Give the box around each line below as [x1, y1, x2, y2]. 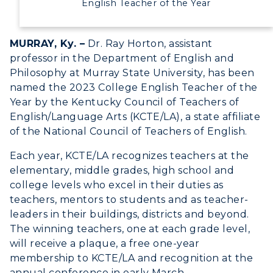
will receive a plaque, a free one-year [10, 237, 200, 249]
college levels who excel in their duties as [10, 179, 224, 191]
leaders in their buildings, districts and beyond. [10, 208, 249, 220]
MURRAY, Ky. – [10, 37, 85, 49]
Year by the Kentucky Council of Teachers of [10, 96, 239, 108]
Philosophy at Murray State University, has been [10, 66, 255, 79]
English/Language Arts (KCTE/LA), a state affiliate [10, 110, 261, 122]
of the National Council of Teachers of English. [10, 125, 250, 137]
